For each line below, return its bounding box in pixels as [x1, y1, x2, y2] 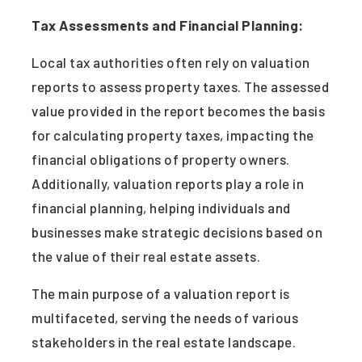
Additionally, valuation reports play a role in [32, 175, 304, 192]
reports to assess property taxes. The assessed [32, 78, 329, 95]
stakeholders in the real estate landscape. [32, 333, 296, 350]
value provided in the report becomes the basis [32, 102, 325, 119]
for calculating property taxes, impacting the [32, 126, 314, 143]
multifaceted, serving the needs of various [32, 309, 298, 326]
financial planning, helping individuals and [32, 199, 291, 216]
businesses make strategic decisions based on [32, 223, 322, 240]
